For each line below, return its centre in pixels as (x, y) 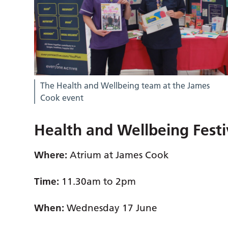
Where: (52, 155)
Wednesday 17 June (112, 208)
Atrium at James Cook (120, 155)
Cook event (62, 97)
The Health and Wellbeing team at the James (125, 85)
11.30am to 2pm (98, 181)
